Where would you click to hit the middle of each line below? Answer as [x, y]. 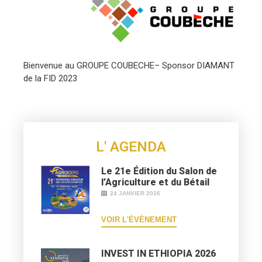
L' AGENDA [131, 146]
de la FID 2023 [50, 78]
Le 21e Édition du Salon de [159, 171]
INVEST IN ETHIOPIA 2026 [159, 253]
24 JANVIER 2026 [135, 193]
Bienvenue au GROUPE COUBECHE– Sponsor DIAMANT [129, 65]
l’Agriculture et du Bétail [156, 182]
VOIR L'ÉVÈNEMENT [139, 219]
